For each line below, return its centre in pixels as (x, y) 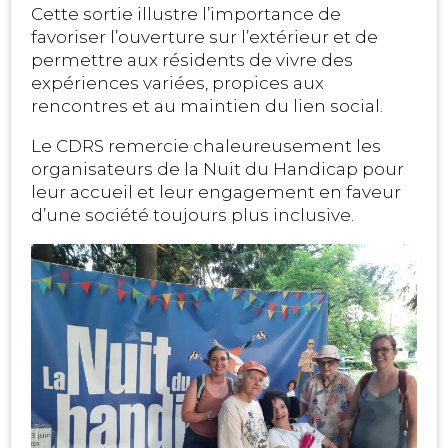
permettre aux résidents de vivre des (192, 60)
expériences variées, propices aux (178, 83)
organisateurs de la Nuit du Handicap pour (218, 169)
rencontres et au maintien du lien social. (207, 106)
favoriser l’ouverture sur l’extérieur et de (205, 37)
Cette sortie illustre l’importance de (186, 14)
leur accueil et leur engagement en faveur (216, 192)
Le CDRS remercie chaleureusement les (206, 146)
